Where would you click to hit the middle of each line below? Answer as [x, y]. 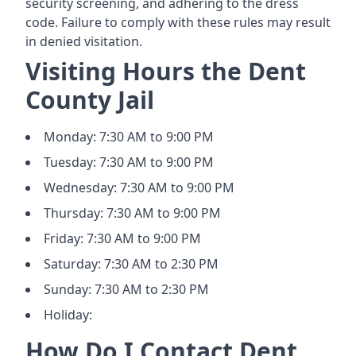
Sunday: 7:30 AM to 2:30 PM [126, 289]
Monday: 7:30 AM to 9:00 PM [129, 137]
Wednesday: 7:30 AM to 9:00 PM [139, 188]
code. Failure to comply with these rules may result [178, 22]
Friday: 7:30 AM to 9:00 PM [122, 238]
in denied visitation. [84, 41]
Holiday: [68, 315]
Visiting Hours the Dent [166, 71]
